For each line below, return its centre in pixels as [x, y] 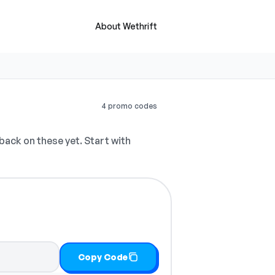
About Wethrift [126, 26]
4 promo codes [129, 106]
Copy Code [103, 257]
